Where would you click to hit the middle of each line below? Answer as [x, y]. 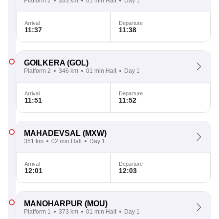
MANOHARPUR [53, 204]
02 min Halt [66, 141]
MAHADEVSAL [52, 133]
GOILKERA [44, 63]
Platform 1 [37, 212]
